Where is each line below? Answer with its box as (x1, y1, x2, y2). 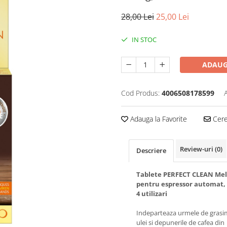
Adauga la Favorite (128, 114, 187, 124)
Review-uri (180, 144, 215, 154)
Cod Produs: (121, 88, 160, 98)
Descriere (136, 146, 166, 156)
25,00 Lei (156, 11, 189, 23)
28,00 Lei (121, 11, 154, 23)
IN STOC (130, 35, 157, 45)
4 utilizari (136, 189, 167, 199)
